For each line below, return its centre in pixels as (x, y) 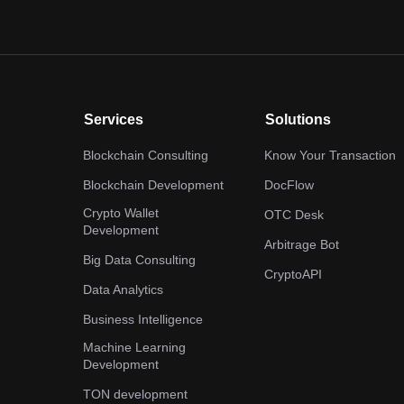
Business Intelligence (143, 319)
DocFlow (289, 185)
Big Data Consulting (139, 260)
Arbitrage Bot (302, 244)
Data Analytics (123, 289)
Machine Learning (134, 347)
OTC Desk (294, 215)
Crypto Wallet (121, 213)
